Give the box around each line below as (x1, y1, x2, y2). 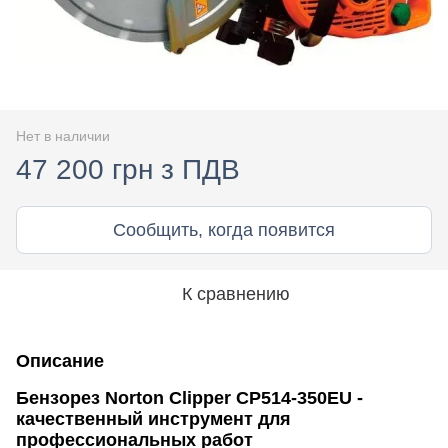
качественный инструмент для (16, 408, 291, 429)
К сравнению (182, 283, 290, 304)
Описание (16, 350, 104, 371)
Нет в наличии (16, 127, 110, 144)
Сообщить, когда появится (113, 219, 335, 240)
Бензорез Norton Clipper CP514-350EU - (16, 387, 363, 408)
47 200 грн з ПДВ (16, 153, 240, 185)
